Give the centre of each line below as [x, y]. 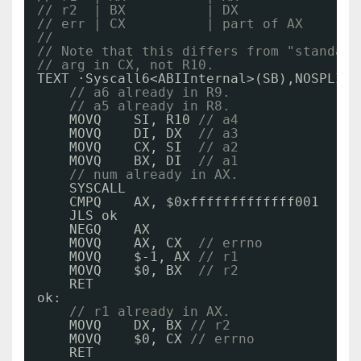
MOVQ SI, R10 [134, 120]
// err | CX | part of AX [170, 24]
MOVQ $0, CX [130, 339]
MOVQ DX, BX [130, 325]
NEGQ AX [110, 229]
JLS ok [93, 216]
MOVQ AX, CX [134, 243]
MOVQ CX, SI [134, 147]
